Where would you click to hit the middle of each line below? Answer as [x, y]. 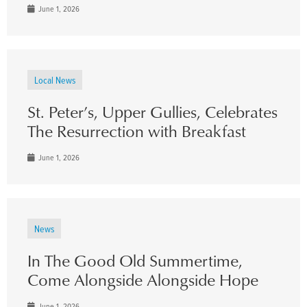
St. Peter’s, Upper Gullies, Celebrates [152, 112]
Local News [55, 80]
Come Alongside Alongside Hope [143, 280]
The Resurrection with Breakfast [137, 131]
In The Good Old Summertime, [135, 261]
